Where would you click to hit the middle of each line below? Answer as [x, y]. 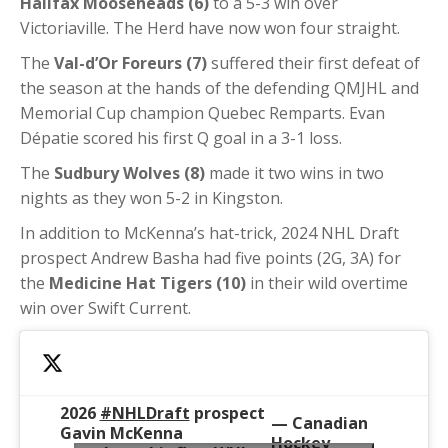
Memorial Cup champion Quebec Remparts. [184, 113]
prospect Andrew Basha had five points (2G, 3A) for [210, 258]
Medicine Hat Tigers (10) [147, 283]
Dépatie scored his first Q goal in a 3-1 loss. [183, 138]
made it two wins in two [294, 173]
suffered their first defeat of [313, 63]
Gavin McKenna [121, 432]
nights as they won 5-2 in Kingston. [151, 198]
